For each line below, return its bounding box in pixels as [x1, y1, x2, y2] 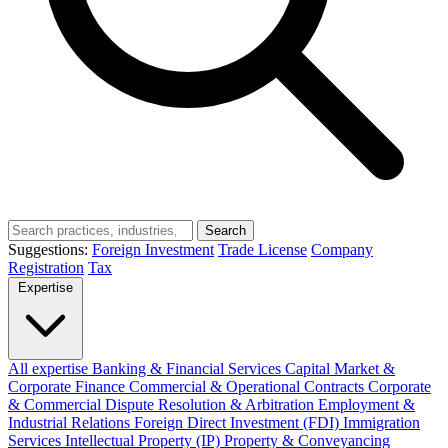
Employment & [318, 395, 415, 413]
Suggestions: [8, 240, 88, 258]
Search [205, 222, 246, 238]
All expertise [8, 359, 92, 377]
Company [311, 240, 373, 258]
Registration [8, 258, 84, 276]
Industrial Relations [8, 413, 134, 431]
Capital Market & [285, 359, 395, 377]
